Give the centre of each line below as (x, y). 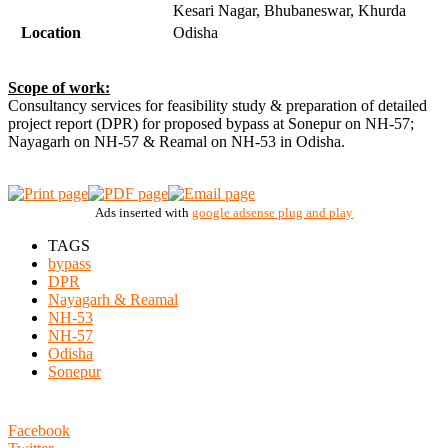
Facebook (39, 430)
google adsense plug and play (272, 212)
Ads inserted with (143, 212)
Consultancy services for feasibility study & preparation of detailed (217, 105)
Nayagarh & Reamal (113, 299)
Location (51, 32)
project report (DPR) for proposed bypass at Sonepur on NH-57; (211, 123)
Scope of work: (59, 87)
